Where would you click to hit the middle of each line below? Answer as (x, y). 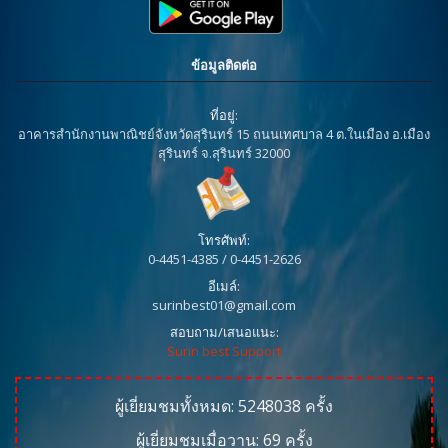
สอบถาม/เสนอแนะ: (224, 331)
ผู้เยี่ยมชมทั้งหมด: (176, 405)
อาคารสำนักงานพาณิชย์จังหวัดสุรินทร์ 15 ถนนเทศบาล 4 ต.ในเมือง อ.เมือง (224, 133)
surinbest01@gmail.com (224, 304)
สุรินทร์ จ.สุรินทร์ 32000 (224, 152)
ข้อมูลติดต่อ (224, 64)
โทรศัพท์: (224, 239)
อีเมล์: (224, 285)
